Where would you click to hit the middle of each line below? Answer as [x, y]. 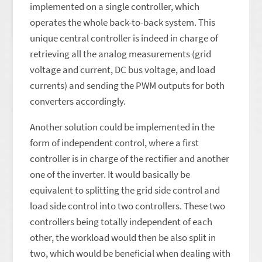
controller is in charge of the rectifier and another [130, 158]
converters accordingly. [78, 101]
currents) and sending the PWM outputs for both [127, 85]
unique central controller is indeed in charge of [124, 38]
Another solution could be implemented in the [123, 127]
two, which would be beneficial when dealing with [130, 253]
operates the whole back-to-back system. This [123, 22]
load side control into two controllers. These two [128, 206]
